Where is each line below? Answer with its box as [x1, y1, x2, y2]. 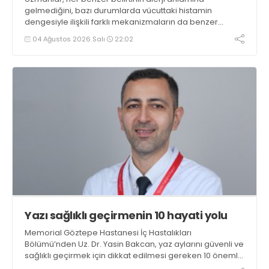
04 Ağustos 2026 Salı [31, 34, 107, 44]
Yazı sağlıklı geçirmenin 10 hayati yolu [25, 207, 228, 223]
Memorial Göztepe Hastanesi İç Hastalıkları [25, 226, 192, 238]
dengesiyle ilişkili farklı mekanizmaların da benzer [25, 16, 218, 28]
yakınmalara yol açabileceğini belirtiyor [25, 28, 179, 40]
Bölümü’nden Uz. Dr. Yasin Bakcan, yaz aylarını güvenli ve [25, 238, 244, 250]
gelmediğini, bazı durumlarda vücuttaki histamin [25, 5, 212, 17]
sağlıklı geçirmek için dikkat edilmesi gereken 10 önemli [25, 249, 240, 261]
